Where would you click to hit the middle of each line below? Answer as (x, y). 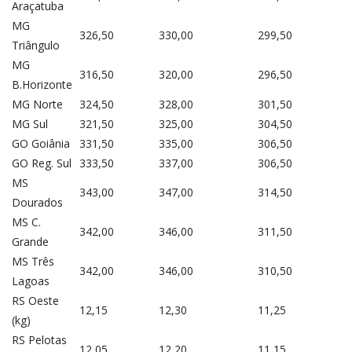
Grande (30, 241)
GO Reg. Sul (42, 163)
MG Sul (30, 123)
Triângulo (36, 45)
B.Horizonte (42, 84)
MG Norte (37, 104)
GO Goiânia (41, 143)
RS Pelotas (39, 339)
